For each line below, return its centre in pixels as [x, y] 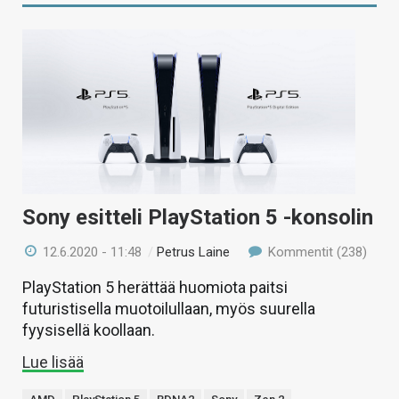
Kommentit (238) [315, 252]
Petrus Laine [194, 252]
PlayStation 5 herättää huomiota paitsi [155, 287]
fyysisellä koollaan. [89, 330]
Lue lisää [53, 362]
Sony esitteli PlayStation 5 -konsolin [198, 217]
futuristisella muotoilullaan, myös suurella [169, 308]
